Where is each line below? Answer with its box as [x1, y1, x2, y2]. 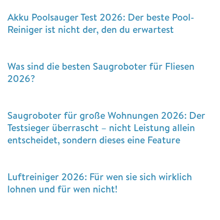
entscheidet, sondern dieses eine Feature [7, 133, 180, 146]
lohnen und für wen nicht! [7, 182, 117, 195]
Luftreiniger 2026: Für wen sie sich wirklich [7, 169, 192, 183]
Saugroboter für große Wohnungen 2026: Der [7, 108, 205, 122]
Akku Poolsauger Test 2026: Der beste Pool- [7, 10, 194, 24]
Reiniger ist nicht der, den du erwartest [7, 22, 174, 36]
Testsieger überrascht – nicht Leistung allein [7, 120, 195, 134]
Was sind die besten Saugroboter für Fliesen [7, 59, 194, 73]
